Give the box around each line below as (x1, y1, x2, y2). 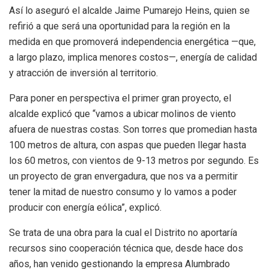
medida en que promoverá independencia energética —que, (9, 36, 256, 48)
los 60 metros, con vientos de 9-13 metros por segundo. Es (9, 155, 259, 167)
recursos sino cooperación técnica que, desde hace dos (9, 243, 243, 255)
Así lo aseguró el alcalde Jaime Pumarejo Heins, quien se (9, 5, 250, 17)
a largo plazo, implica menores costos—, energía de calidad (9, 52, 257, 64)
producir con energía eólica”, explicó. (9, 202, 162, 214)
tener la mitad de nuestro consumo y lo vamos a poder (9, 186, 237, 198)
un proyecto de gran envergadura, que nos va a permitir (9, 171, 238, 183)
